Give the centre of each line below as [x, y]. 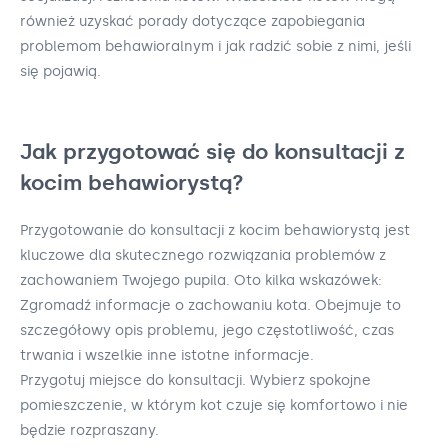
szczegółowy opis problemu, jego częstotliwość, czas [207, 330]
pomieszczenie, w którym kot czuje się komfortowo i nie [214, 405]
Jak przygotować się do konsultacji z [212, 152]
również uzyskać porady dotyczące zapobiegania [192, 22]
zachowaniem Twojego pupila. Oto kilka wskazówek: [201, 280]
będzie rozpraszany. [89, 430]
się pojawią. [60, 72]
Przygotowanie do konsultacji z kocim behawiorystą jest [215, 230]
